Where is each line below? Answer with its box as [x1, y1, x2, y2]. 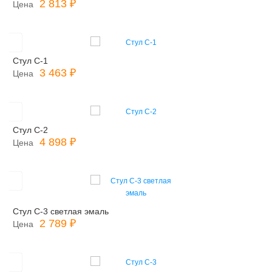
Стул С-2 [13, 125, 48, 135]
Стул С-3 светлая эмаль [13, 206, 109, 216]
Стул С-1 [13, 56, 48, 66]
